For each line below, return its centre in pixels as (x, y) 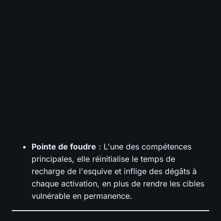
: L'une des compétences (144, 146)
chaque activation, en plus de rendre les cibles (118, 183)
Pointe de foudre (64, 146)
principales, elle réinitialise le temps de (103, 159)
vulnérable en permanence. (82, 196)
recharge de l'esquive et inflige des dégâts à (114, 171)
